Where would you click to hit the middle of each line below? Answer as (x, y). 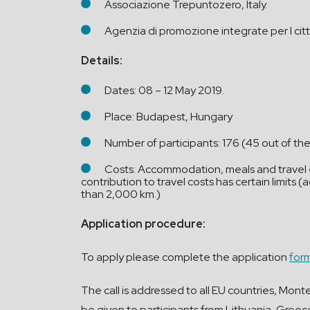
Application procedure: (143, 224)
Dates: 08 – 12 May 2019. (164, 90)
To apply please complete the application (185, 257)
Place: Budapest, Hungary (168, 117)
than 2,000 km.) (121, 194)
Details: (102, 61)
